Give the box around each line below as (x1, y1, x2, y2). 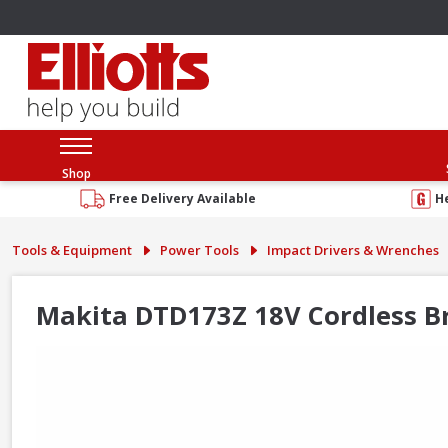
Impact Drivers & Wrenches (267, 240, 439, 259)
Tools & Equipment (12, 240, 132, 259)
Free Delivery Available (109, 189, 257, 207)
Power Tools (160, 240, 239, 259)
